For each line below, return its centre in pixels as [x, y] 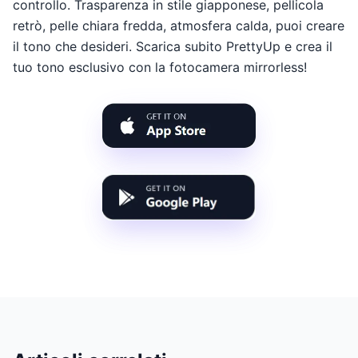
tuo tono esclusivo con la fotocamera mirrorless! [160, 67]
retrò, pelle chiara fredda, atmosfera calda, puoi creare [179, 25]
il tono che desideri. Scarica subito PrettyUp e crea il [173, 46]
